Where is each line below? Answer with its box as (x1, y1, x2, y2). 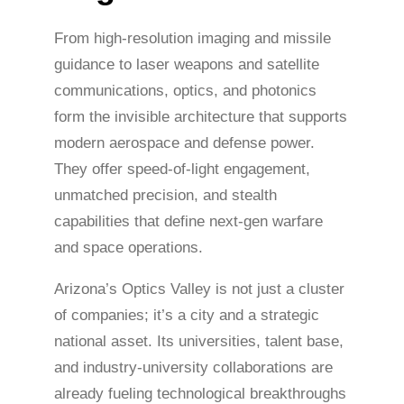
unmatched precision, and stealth (54, 186, 277, 204)
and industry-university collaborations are (54, 358, 333, 376)
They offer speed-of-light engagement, (54, 160, 310, 178)
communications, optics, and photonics (54, 81, 317, 99)
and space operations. (54, 238, 203, 256)
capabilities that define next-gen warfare (54, 212, 323, 230)
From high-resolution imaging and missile (54, 29, 331, 47)
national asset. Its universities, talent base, (54, 332, 344, 350)
